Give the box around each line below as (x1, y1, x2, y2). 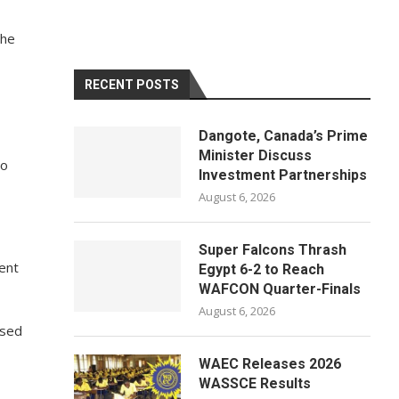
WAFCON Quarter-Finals (199, 281, 362, 297)
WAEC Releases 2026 (199, 355, 342, 372)
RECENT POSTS (85, 77, 180, 92)
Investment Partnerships (199, 167, 368, 183)
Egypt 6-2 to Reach (199, 261, 325, 278)
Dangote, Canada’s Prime (199, 127, 369, 144)
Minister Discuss (199, 147, 313, 164)
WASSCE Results (199, 375, 312, 392)
